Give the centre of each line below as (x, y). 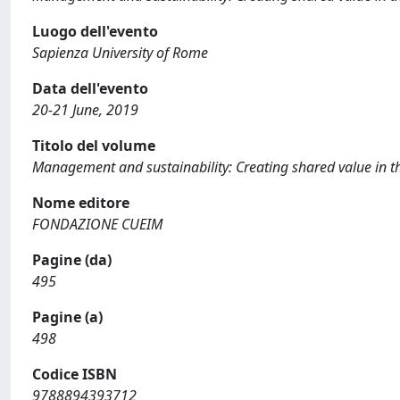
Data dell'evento (90, 88)
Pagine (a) (67, 317)
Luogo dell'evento (95, 31)
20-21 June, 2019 (85, 110)
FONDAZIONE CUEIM (97, 224)
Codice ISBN (75, 374)
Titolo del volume (94, 146)
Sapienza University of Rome (120, 53)
